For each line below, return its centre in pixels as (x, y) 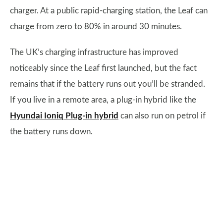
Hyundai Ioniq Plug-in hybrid (64, 116)
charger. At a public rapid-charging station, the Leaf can (109, 11)
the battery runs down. (51, 132)
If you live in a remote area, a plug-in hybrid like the (103, 100)
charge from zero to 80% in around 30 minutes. (96, 27)
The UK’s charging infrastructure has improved (94, 52)
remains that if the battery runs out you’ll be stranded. (108, 84)
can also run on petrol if (162, 116)
